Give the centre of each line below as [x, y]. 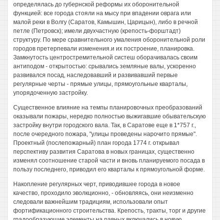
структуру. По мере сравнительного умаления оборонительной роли [109, 40]
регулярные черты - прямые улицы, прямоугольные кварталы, [100, 84]
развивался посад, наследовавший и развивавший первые [96, 75]
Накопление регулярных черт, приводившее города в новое [97, 184]
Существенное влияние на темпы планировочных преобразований [108, 108]
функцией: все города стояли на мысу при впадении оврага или [102, 13]
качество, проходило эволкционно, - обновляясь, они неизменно [103, 193]
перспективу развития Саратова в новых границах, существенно [104, 152]
